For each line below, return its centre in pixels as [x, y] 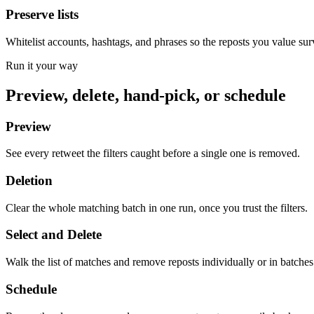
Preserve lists [42, 15]
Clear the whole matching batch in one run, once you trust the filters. [157, 207]
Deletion [29, 181]
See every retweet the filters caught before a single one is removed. [153, 153]
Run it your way [42, 65]
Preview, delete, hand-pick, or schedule [146, 95]
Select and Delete [54, 235]
